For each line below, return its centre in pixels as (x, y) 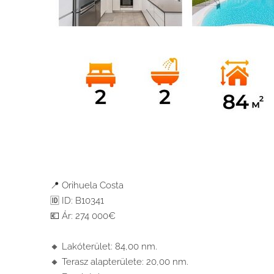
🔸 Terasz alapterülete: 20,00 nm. (119, 261)
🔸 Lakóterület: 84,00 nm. (104, 246)
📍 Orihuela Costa (87, 185)
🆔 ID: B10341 (77, 200)
